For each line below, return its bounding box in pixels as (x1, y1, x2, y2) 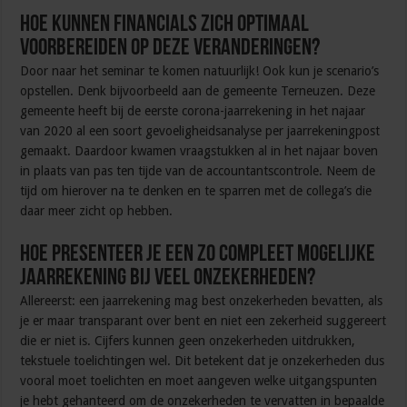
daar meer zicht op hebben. (20, 203, 174, 219)
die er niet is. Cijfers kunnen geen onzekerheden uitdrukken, (20, 333, 356, 349)
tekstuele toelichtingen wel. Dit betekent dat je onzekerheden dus (20, 353, 385, 369)
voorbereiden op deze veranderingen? (20, 36, 321, 62)
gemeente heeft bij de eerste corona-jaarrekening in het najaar (20, 104, 366, 119)
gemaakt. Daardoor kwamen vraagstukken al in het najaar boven (20, 144, 379, 159)
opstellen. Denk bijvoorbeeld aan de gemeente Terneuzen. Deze (20, 84, 376, 99)
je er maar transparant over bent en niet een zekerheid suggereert (20, 313, 387, 329)
